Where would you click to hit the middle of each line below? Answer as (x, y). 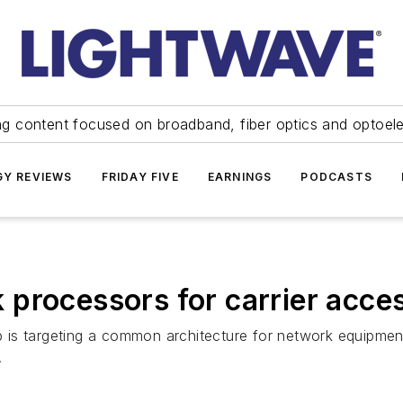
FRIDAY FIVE (140, 177)
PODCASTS (336, 177)
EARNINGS (240, 177)
